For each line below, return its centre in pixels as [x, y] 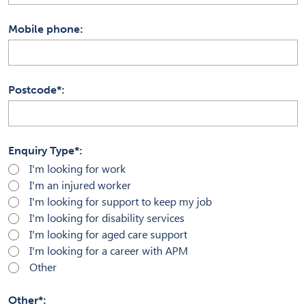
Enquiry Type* [44, 151]
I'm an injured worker [80, 186]
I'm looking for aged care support [108, 235]
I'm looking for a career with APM [109, 251]
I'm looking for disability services [107, 219]
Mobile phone [44, 29]
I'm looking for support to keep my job [121, 202]
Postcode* [35, 90]
